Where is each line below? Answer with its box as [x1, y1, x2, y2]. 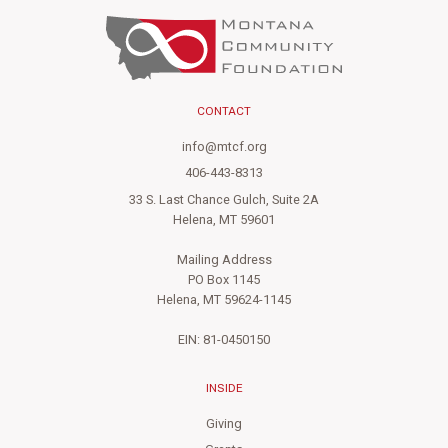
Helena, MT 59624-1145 [157, 290, 291, 309]
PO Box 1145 [188, 270, 260, 289]
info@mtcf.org [181, 138, 267, 157]
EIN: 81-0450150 [178, 330, 270, 349]
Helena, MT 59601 [173, 210, 275, 229]
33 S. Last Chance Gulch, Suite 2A [129, 190, 319, 209]
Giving [206, 414, 242, 433]
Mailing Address [176, 250, 272, 269]
